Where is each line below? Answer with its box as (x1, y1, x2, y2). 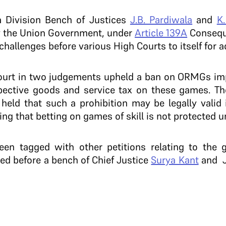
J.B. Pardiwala (130, 13, 193, 26)
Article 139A (135, 26, 188, 39)
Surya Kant (151, 153, 199, 166)
